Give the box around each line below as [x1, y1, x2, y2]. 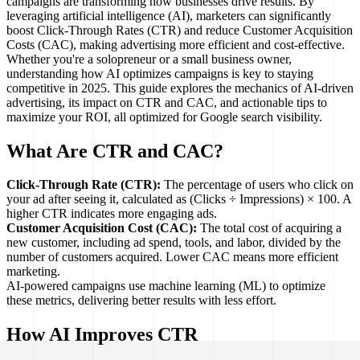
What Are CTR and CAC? [6, 140, 223, 162]
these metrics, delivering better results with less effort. [6, 293, 276, 308]
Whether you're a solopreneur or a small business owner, [6, 51, 292, 66]
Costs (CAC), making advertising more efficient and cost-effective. [6, 37, 345, 51]
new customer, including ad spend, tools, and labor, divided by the [6, 235, 341, 250]
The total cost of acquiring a [197, 221, 342, 235]
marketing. [6, 264, 60, 279]
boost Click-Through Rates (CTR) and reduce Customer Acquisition [6, 22, 353, 37]
